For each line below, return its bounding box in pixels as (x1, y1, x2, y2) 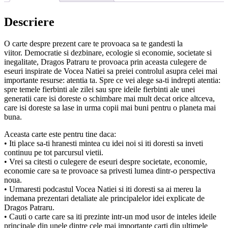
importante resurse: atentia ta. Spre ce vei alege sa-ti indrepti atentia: (4, 75, 220, 84)
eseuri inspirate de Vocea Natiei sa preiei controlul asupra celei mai (4, 66, 217, 75)
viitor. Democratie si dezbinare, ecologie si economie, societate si (4, 48, 212, 57)
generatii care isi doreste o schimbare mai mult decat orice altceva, (4, 94, 215, 103)
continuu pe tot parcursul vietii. (4, 148, 103, 157)
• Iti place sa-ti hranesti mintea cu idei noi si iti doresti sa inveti (4, 138, 203, 148)
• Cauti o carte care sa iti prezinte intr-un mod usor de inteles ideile (4, 212, 216, 221)
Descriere (4, 15, 54, 28)
